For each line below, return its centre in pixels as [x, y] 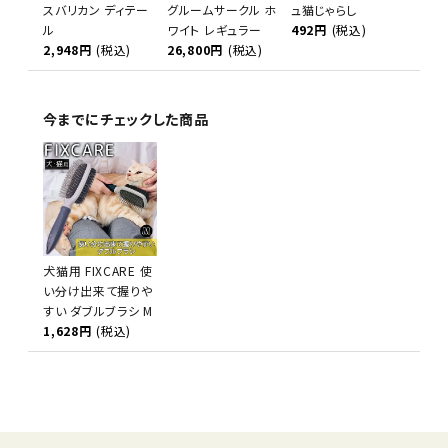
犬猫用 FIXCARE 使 [98, 271]
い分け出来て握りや [98, 291]
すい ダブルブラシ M [98, 311]
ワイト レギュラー [214, 29]
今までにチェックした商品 [126, 119]
